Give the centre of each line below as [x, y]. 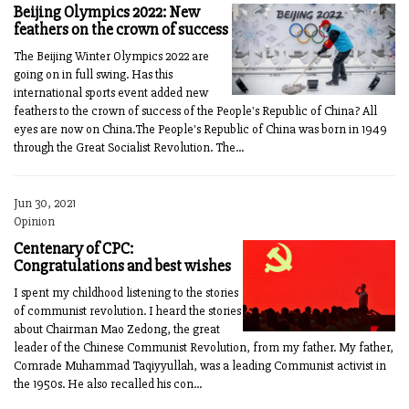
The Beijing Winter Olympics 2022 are [111, 56]
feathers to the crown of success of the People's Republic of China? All [195, 111]
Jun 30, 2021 [45, 203]
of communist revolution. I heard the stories [127, 311]
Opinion [34, 221]
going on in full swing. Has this [93, 74]
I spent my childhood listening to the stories [126, 293]
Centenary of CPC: [73, 248]
